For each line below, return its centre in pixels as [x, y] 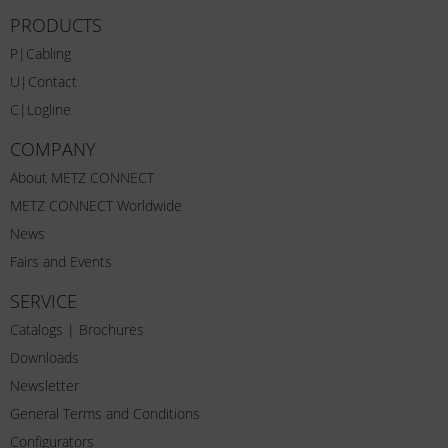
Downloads [44, 357]
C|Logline [40, 109]
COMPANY [53, 148]
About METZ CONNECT [82, 177]
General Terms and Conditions [105, 413]
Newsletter [44, 385]
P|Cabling [40, 53]
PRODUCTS [56, 24]
